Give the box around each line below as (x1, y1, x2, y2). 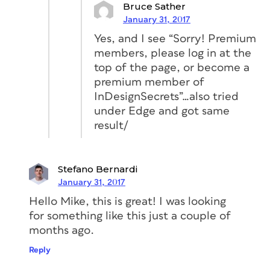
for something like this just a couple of (29, 210, 231, 222)
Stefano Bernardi (58, 163, 137, 175)
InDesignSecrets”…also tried (94, 90, 239, 102)
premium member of (94, 76, 204, 88)
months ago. (29, 224, 94, 236)
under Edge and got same (94, 105, 230, 117)
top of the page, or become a (94, 61, 250, 74)
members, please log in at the (94, 47, 251, 59)
